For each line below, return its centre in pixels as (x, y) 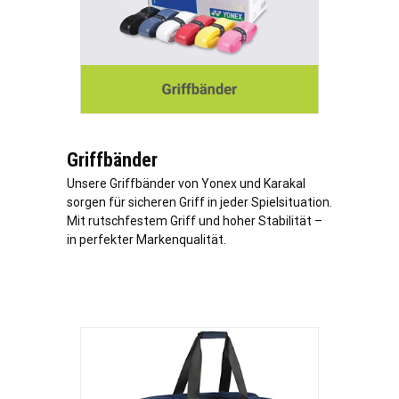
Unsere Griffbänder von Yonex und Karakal (186, 184)
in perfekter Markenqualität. (147, 240)
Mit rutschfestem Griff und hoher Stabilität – (195, 221)
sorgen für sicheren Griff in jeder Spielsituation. (199, 203)
